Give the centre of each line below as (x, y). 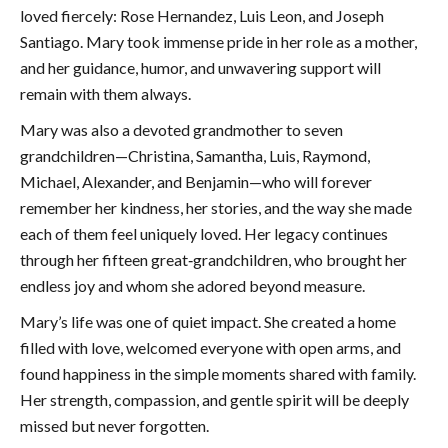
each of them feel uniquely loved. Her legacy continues (204, 234)
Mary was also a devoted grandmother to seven (181, 130)
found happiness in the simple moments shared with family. (218, 374)
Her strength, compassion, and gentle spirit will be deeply (214, 400)
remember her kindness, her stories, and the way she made (216, 208)
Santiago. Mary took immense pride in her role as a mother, (218, 42)
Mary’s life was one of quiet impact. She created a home (208, 322)
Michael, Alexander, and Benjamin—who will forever (196, 182)
